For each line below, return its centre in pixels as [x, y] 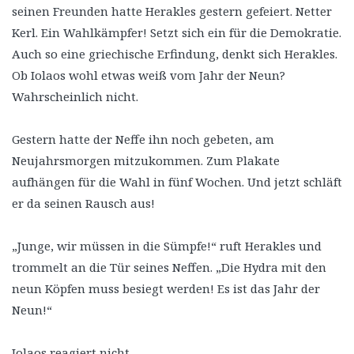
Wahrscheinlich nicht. [75, 96]
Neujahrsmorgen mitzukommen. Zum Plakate [146, 160]
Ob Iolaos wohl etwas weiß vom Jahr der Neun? [149, 75]
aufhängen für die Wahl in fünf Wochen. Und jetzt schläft [177, 181]
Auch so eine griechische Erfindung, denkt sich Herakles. [175, 53]
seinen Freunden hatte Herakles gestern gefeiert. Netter [172, 11]
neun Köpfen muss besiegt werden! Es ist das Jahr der [166, 288]
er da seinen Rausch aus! [83, 203]
